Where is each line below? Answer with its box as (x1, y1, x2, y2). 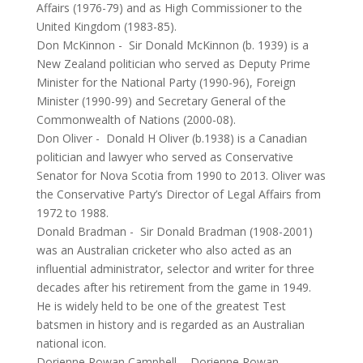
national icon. (36, 335, 106, 351)
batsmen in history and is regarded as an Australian (36, 317, 305, 332)
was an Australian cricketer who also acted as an (36, 242, 292, 258)
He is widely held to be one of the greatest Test (36, 298, 286, 314)
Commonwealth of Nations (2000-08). (36, 112, 236, 127)
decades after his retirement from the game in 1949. (36, 280, 311, 295)
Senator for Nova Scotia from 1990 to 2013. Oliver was (36, 168, 326, 183)
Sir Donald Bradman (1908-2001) (139, 224, 313, 239)
